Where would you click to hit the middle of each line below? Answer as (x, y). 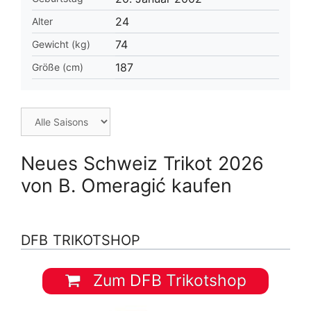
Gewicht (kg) (61, 44)
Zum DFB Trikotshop (167, 281)
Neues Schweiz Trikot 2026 (142, 163)
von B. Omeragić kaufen (126, 185)
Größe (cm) (58, 67)
